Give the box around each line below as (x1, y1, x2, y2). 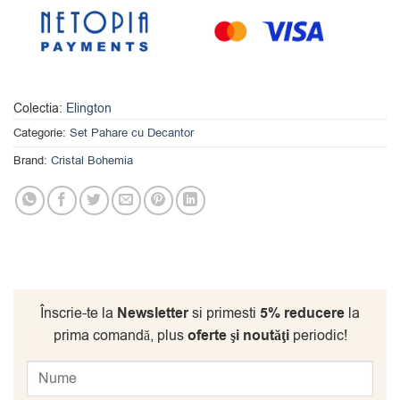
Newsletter (117, 303, 188, 323)
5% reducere (260, 303, 345, 323)
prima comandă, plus (53, 325, 187, 346)
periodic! (288, 325, 347, 346)
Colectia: (13, 100, 66, 118)
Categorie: (13, 125, 70, 141)
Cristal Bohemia (51, 153, 133, 169)
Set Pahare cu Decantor (70, 125, 194, 141)
